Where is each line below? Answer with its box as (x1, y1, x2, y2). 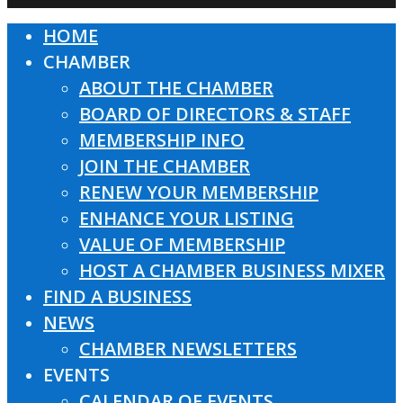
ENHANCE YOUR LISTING (79, 206, 294, 230)
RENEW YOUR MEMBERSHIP (79, 180, 318, 204)
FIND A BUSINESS (43, 284, 192, 309)
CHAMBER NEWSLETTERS (79, 336, 297, 361)
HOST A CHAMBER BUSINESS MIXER (79, 258, 385, 282)
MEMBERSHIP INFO (79, 128, 245, 152)
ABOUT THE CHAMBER (79, 76, 273, 100)
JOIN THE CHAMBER (79, 154, 250, 178)
